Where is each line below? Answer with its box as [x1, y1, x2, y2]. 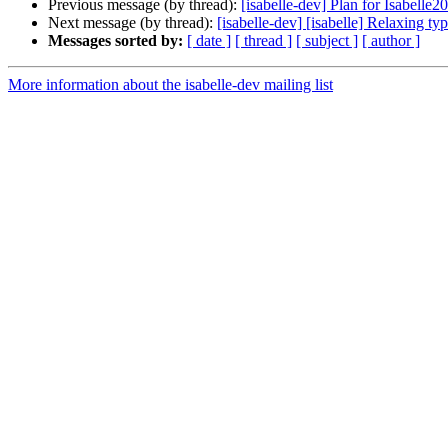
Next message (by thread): [48, 14, 217, 32]
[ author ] [362, 32, 420, 50]
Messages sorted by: [48, 32, 183, 50]
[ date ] [187, 32, 231, 50]
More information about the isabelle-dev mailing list [8, 76, 333, 94]
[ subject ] [296, 32, 358, 50]
